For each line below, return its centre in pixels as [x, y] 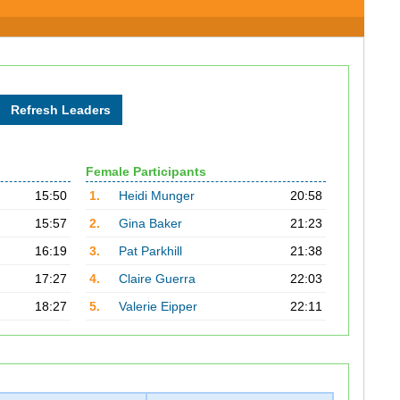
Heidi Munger [156, 196]
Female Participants [146, 171]
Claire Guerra [157, 279]
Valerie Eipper [158, 306]
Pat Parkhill [150, 251]
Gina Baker [150, 223]
